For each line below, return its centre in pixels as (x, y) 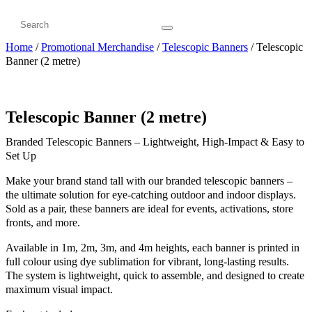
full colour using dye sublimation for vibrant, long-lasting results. (147, 261)
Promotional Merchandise (97, 47)
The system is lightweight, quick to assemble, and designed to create (155, 275)
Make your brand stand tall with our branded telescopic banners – (149, 180)
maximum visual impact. (59, 289)
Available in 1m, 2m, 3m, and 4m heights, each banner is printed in (153, 247)
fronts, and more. (43, 222)
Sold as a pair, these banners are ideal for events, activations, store (149, 208)
